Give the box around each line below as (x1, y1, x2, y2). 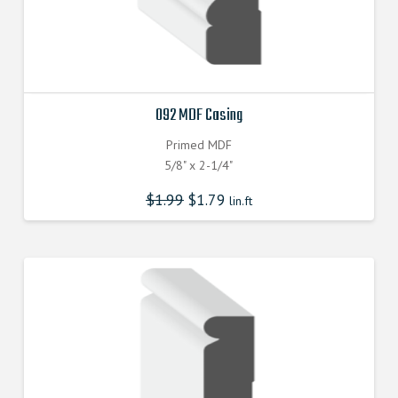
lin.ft (225, 193, 252, 210)
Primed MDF (165, 136, 232, 153)
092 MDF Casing (155, 102, 243, 130)
